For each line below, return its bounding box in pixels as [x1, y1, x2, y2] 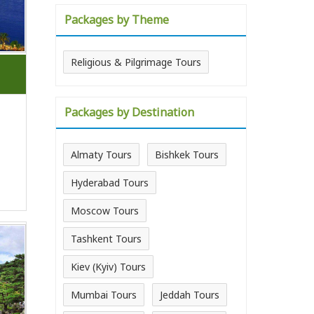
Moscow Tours [71, 204, 139, 217]
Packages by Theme [64, 12, 169, 27]
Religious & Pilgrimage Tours [71, 55, 201, 69]
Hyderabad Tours [71, 176, 149, 189]
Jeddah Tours [160, 288, 219, 301]
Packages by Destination [64, 104, 194, 120]
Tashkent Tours [71, 232, 142, 245]
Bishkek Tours [155, 148, 219, 161]
